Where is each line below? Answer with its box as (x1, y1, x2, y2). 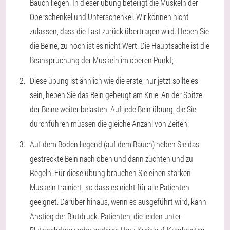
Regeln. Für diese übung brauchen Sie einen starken (30, 167, 191, 178)
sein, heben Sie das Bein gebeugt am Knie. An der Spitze (30, 89, 202, 100)
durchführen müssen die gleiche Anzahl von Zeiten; (30, 118, 189, 129)
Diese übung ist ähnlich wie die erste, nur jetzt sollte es (30, 75, 198, 86)
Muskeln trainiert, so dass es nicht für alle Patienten (30, 182, 189, 193)
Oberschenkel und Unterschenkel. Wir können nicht (30, 11, 189, 22)
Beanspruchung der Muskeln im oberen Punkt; (30, 54, 174, 65)
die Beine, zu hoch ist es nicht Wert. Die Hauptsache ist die (30, 40, 209, 51)
